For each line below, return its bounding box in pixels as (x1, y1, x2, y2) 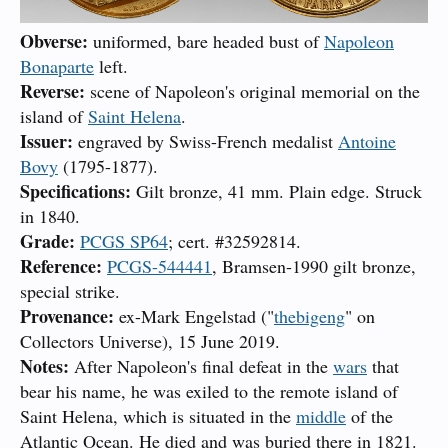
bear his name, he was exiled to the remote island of (20, 378, 398, 403)
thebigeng (274, 303, 345, 328)
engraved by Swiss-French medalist (73, 128, 338, 153)
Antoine (338, 128, 396, 153)
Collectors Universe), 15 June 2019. (20, 328, 280, 353)
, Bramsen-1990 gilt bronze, (212, 253, 416, 278)
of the (346, 403, 393, 428)
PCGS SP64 (80, 228, 168, 253)
